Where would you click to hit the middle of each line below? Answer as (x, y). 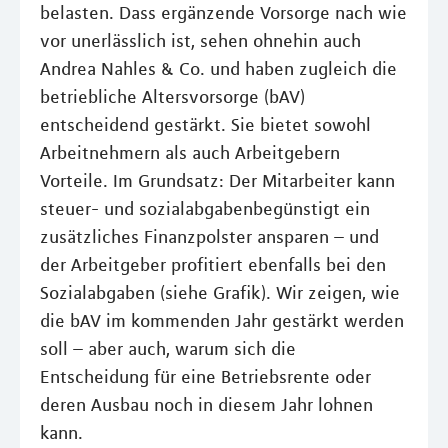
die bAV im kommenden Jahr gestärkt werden (222, 321)
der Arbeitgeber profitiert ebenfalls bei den (213, 265)
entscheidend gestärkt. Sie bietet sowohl (205, 125)
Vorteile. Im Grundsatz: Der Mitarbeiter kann (217, 181)
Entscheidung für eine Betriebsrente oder (205, 377)
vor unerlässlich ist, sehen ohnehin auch (200, 41)
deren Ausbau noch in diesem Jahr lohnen (206, 405)
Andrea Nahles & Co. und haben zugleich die (218, 69)
